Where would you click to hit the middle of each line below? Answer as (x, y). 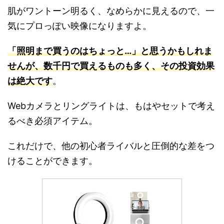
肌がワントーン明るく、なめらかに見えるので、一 (111, 10)
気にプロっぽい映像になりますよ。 (79, 25)
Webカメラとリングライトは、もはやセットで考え (111, 105)
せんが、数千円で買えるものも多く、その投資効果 (111, 65)
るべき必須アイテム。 (52, 120)
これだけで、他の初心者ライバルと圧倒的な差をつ (111, 145)
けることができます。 (52, 160)
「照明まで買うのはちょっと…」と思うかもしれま (110, 50)
